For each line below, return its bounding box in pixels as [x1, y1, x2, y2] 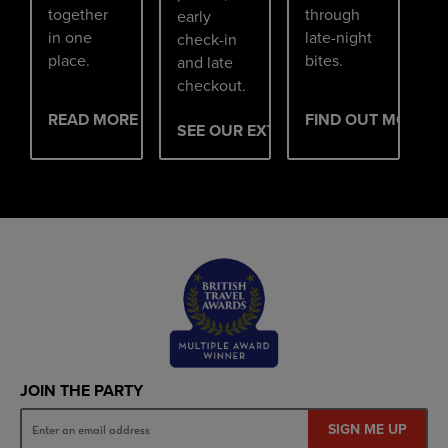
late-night [305, 26, 373, 49]
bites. [305, 49, 344, 72]
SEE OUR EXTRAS [176, 118, 307, 142]
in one [47, 26, 92, 49]
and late [176, 51, 233, 74]
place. [47, 49, 90, 72]
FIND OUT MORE [305, 107, 428, 131]
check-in [176, 28, 237, 51]
